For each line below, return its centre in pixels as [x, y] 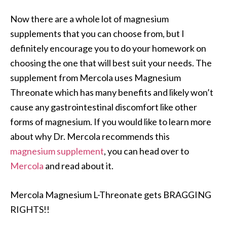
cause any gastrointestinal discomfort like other [104, 107]
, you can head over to [146, 151]
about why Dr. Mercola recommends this [90, 137]
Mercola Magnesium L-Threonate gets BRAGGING [111, 195]
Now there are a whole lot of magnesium [89, 19]
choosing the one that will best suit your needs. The [111, 63]
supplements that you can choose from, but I [97, 34]
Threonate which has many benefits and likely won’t [112, 92]
